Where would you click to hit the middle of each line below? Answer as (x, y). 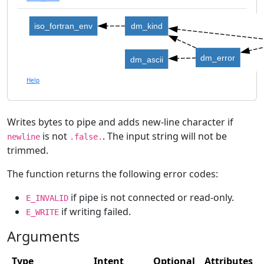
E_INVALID (47, 198)
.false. (86, 136)
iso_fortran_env (64, 26)
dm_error (218, 57)
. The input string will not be (165, 136)
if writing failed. (95, 211)
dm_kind (146, 26)
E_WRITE (42, 212)
